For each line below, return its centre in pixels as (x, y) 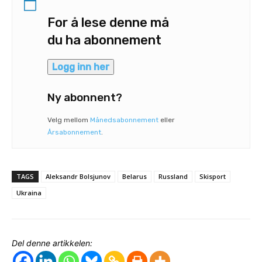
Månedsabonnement (124, 120)
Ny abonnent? (85, 97)
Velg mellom (69, 120)
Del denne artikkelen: (52, 243)
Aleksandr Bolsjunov (78, 176)
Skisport (213, 176)
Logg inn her (81, 67)
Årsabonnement (74, 132)
